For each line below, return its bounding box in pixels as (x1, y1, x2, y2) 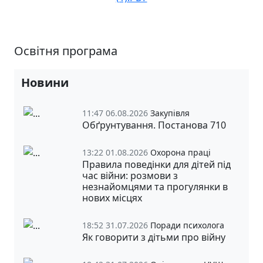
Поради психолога (150, 219, 224, 231)
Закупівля (150, 107, 190, 119)
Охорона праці (150, 146, 211, 158)
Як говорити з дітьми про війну (82, 230, 225, 244)
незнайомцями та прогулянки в (82, 180, 228, 193)
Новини (21, 74, 69, 90)
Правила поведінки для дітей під (82, 157, 231, 171)
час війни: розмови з (82, 168, 178, 182)
